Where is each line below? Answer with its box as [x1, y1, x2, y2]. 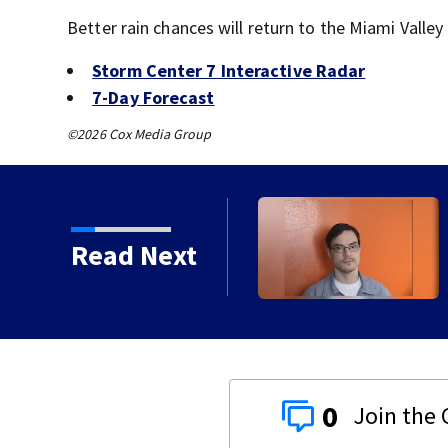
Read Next [70, 237, 197, 274]
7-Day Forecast [92, 86, 215, 110]
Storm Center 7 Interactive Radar [92, 59, 366, 83]
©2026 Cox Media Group [67, 125, 212, 144]
